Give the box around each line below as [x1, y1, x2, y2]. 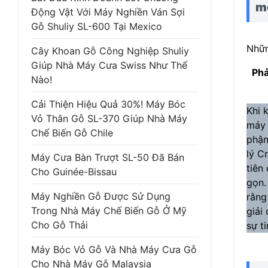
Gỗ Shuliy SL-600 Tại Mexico [31, 20, 162, 32]
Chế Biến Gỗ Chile [31, 127, 113, 139]
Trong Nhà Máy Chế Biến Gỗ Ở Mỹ [31, 205, 187, 217]
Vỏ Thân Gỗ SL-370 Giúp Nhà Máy [31, 112, 187, 124]
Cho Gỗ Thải [31, 219, 88, 231]
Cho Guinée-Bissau [31, 166, 117, 178]
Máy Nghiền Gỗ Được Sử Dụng [31, 190, 170, 202]
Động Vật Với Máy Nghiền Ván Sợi [31, 6, 185, 18]
